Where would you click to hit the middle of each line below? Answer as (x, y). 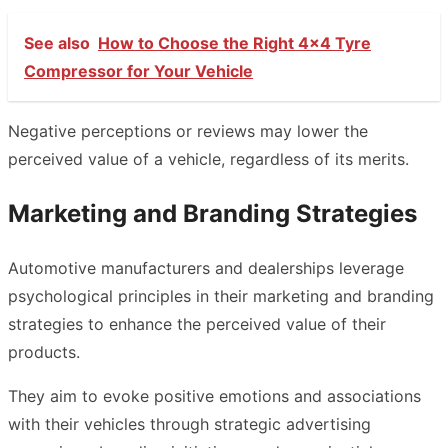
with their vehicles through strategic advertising (189, 424)
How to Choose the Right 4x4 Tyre (234, 42)
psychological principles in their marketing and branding (221, 296)
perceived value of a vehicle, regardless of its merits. (208, 158)
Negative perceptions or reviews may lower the (188, 130)
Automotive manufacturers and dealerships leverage (206, 268)
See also (57, 42)
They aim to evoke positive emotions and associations (214, 396)
